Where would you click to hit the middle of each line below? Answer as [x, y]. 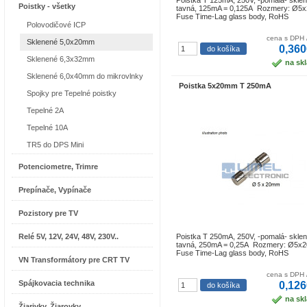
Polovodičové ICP [56, 25]
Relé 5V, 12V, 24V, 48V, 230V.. [69, 236]
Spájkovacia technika [57, 283]
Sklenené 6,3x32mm [61, 59]
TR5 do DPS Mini [55, 145]
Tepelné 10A [47, 127]
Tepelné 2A [45, 110]
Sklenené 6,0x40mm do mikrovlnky [85, 76]
